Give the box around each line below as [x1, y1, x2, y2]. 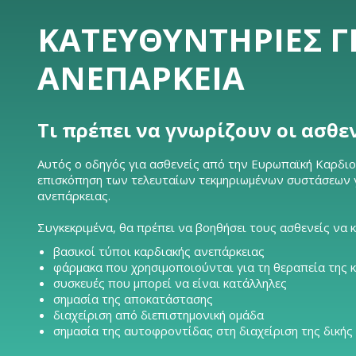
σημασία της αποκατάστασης [53, 291, 213, 307]
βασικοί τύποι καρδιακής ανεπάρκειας [53, 243, 265, 259]
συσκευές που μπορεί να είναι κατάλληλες [53, 275, 287, 291]
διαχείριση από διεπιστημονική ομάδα [53, 307, 264, 323]
